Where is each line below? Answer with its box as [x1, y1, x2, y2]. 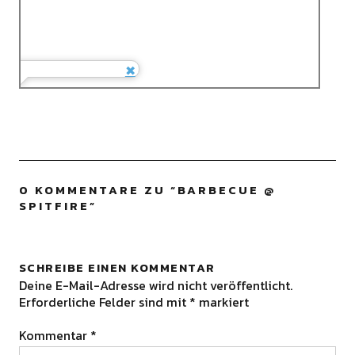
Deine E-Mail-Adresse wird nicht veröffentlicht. [18, 276, 292, 296]
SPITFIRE [18, 197, 90, 216]
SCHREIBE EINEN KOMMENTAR [18, 258, 216, 277]
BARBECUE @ [177, 181, 276, 200]
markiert [195, 292, 249, 312]
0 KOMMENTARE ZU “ [18, 181, 177, 200]
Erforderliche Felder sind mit [18, 292, 189, 312]
